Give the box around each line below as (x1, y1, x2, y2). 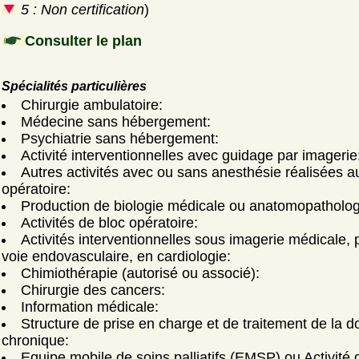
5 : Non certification (17, 2, 144, 18)
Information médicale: (21, 299, 159, 315)
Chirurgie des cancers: (21, 282, 165, 298)
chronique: (2, 333, 69, 349)
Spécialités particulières (2, 79, 147, 93)
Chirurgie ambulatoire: (21, 97, 163, 113)
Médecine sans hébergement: (21, 114, 211, 130)
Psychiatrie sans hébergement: (21, 131, 219, 147)
